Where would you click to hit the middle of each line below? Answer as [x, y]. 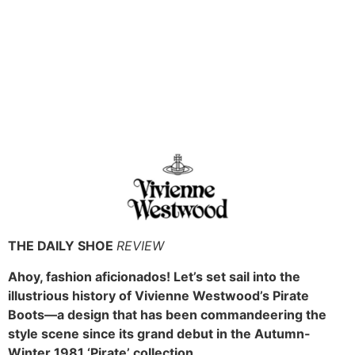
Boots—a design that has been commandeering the [167, 314]
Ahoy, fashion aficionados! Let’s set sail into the [154, 276]
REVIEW [140, 246]
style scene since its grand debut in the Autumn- [159, 333]
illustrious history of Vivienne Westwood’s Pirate [158, 295]
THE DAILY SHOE [62, 246]
